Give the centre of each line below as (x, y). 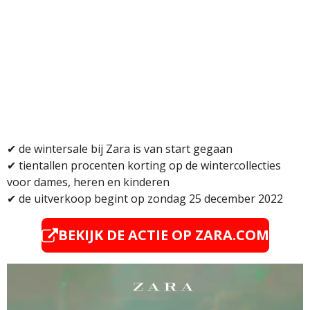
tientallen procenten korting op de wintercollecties (150, 166)
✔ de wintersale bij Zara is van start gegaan (120, 149)
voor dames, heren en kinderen (88, 182)
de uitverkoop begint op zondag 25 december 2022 (149, 199)
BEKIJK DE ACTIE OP (126, 235)
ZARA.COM (232, 235)
